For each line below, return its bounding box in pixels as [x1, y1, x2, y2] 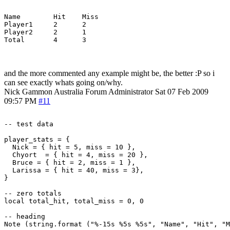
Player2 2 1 [4, 28, 86, 36]
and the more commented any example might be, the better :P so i [4, 68, 215, 78]
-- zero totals [4, 189, 62, 197]
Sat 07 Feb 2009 [155, 87, 208, 96]
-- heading [4, 212, 45, 220]
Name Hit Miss [4, 12, 99, 21]
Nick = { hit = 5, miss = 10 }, [4, 143, 136, 151]
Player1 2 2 [4, 20, 86, 28]
